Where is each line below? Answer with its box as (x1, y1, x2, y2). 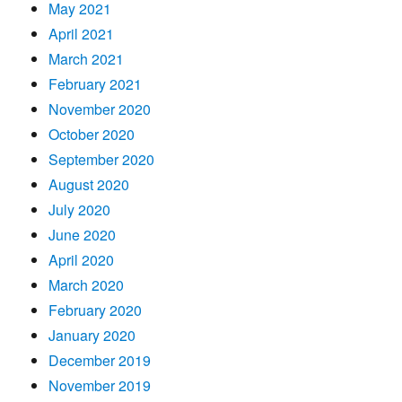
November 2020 (48, 98, 152, 119)
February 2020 (48, 299, 143, 320)
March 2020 (48, 274, 125, 295)
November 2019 (48, 374, 152, 396)
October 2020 (48, 123, 135, 144)
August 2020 (48, 173, 130, 195)
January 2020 (48, 324, 136, 345)
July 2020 (48, 198, 111, 220)
